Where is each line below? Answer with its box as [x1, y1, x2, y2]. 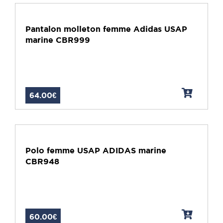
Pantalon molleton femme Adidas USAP [25, 24, 187, 34]
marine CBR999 [25, 35, 90, 45]
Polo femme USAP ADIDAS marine [25, 146, 166, 155]
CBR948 [25, 157, 59, 166]
